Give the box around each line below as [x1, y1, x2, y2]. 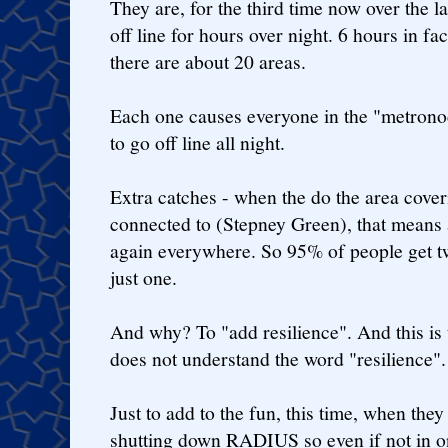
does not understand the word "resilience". [110, 344, 446, 372]
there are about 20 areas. [110, 47, 306, 75]
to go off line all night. [110, 128, 285, 156]
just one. [110, 263, 177, 291]
